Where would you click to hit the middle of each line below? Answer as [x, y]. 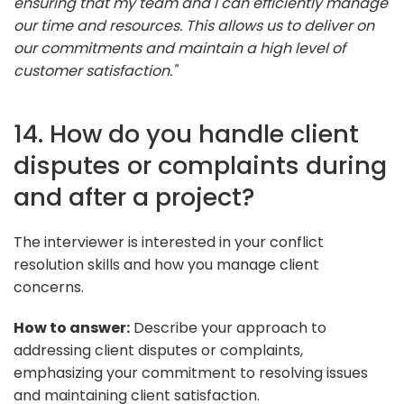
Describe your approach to [228, 327]
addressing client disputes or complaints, [158, 350]
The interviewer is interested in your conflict [169, 242]
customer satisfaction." [95, 70]
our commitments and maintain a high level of [179, 48]
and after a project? [134, 197]
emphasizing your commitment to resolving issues [191, 372]
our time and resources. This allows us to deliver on [194, 25]
